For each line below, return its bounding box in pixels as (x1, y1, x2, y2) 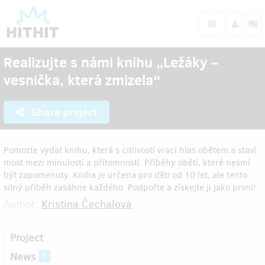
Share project (29, 105, 98, 119)
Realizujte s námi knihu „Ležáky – (4, 52, 218, 72)
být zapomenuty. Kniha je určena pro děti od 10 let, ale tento (4, 169, 247, 181)
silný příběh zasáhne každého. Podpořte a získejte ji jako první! (4, 182, 256, 193)
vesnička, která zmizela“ (4, 70, 160, 90)
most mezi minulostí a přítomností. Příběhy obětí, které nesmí (4, 157, 250, 169)
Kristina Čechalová (41, 197, 132, 211)
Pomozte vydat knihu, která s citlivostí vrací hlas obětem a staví (4, 144, 256, 156)
